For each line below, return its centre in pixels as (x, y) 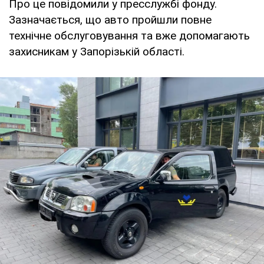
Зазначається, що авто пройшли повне (110, 19)
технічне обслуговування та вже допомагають (129, 35)
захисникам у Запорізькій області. (97, 51)
